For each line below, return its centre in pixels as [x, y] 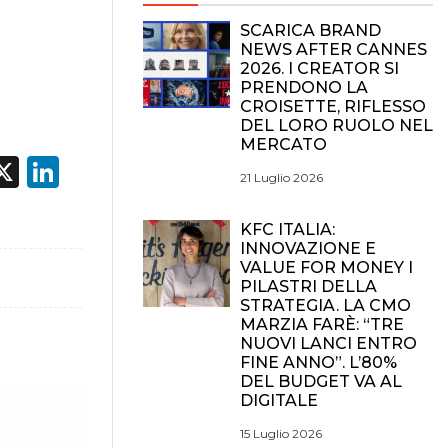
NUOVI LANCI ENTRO [328, 343]
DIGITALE [279, 400]
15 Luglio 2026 [281, 433]
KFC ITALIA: [287, 229]
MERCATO [283, 144]
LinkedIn [128, 171]
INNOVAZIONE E [308, 248]
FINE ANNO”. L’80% [318, 362]
